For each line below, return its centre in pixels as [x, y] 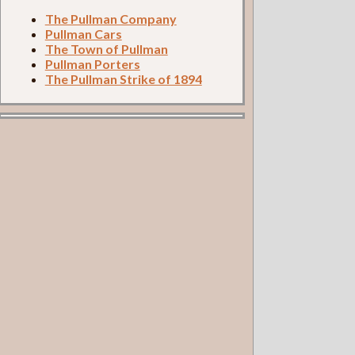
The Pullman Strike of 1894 [123, 79]
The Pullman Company [111, 19]
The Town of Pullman [106, 49]
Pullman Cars [83, 34]
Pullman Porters [92, 64]
